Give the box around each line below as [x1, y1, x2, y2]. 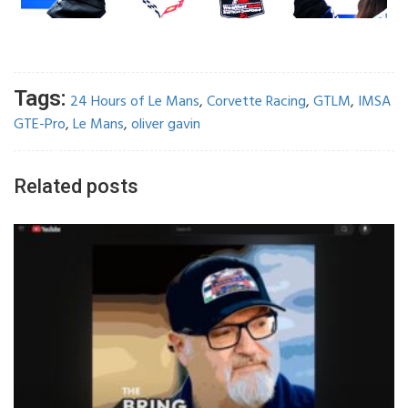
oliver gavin [131, 112, 200, 137]
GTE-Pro [14, 112, 66, 137]
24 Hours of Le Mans [70, 89, 199, 114]
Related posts [14, 174, 138, 198]
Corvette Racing [207, 89, 306, 114]
